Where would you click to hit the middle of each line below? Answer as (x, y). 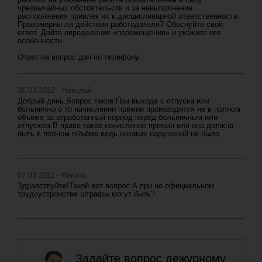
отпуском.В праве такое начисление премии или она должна (125, 125)
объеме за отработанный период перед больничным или (118, 117)
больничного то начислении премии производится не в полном (129, 109)
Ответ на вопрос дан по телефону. (79, 57)
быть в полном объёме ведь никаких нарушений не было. (120, 134)
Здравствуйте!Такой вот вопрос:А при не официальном (116, 186)
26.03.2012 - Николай (55, 90)
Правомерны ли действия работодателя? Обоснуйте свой (120, 24)
